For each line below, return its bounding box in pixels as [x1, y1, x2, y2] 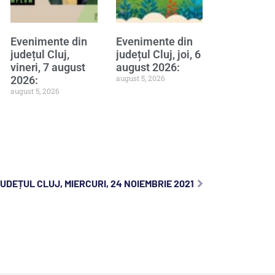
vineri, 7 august [10, 60, 85, 74]
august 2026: [115, 60, 180, 74]
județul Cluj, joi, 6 [115, 47, 201, 61]
